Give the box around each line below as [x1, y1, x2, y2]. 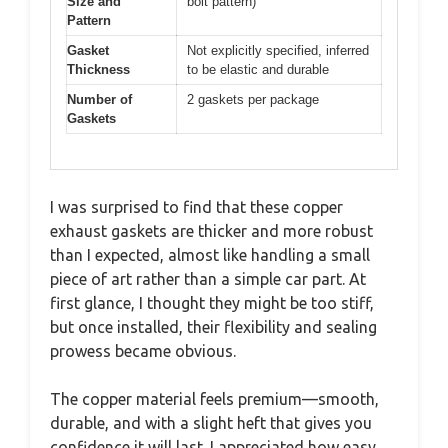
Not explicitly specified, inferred [187, 43, 369, 59]
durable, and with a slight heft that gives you [50, 413, 372, 432]
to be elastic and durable [187, 62, 329, 78]
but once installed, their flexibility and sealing [50, 317, 377, 336]
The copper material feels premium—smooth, [50, 389, 379, 408]
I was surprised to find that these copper [50, 197, 343, 216]
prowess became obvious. [50, 341, 236, 360]
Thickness [67, 62, 130, 78]
